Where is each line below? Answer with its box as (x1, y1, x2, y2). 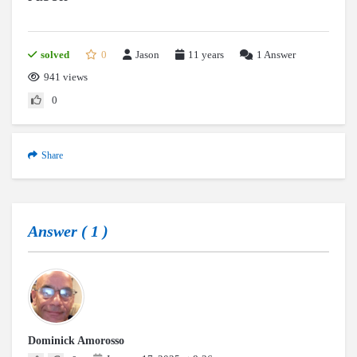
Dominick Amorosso (28, 335, 124, 347)
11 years (188, 49, 224, 61)
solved (41, 49, 69, 61)
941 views (44, 71, 88, 83)
